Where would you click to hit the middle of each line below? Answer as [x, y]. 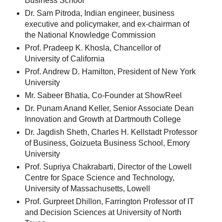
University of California [64, 59]
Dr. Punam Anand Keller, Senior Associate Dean [109, 108]
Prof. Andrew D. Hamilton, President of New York [110, 72]
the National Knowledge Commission [90, 35]
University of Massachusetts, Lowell [87, 188]
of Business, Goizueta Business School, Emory [107, 143]
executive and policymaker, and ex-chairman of [107, 24]
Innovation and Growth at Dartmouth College [103, 119]
